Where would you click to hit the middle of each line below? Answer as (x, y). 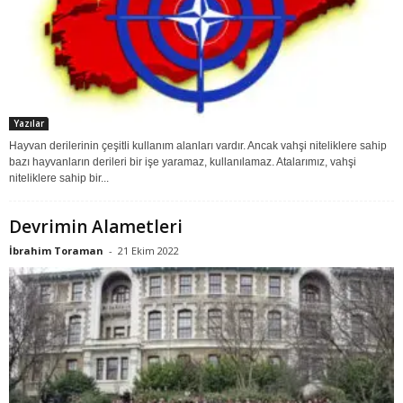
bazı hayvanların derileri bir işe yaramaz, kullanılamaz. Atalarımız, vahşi (183, 161)
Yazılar (29, 123)
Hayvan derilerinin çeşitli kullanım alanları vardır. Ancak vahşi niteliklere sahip (198, 145)
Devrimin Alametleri (96, 226)
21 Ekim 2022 (148, 250)
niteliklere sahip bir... (59, 178)
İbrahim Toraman (56, 250)
